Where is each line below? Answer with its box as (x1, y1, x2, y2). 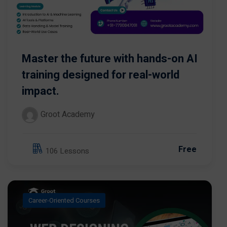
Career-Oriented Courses (28, 195, 100, 205)
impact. (22, 83, 59, 99)
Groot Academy (41, 108, 95, 121)
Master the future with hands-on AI (22, 50, 198, 67)
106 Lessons (46, 145, 89, 157)
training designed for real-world (22, 66, 179, 83)
